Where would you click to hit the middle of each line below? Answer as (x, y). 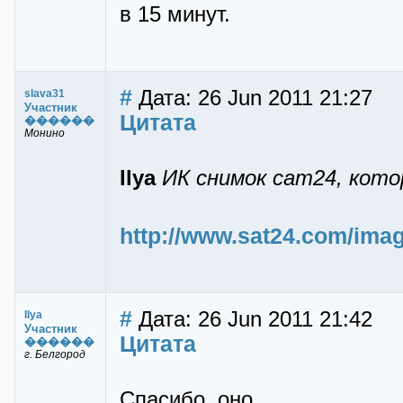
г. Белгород (55, 354)
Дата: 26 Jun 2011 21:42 (252, 319)
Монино (45, 133)
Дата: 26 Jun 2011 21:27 (252, 98)
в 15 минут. (175, 14)
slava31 (45, 94)
